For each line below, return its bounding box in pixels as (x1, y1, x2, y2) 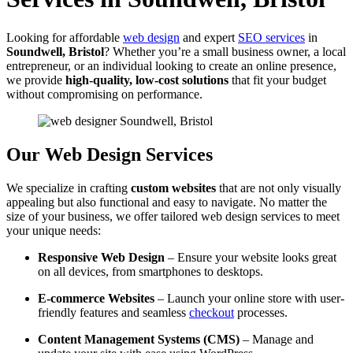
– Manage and (240, 332, 314, 346)
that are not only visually (216, 180, 341, 195)
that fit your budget (229, 72, 326, 87)
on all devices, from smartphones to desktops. (38, 264, 263, 278)
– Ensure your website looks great (165, 250, 336, 264)
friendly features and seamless (38, 305, 189, 319)
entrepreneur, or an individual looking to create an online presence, (6, 58, 336, 72)
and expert (180, 30, 238, 44)
